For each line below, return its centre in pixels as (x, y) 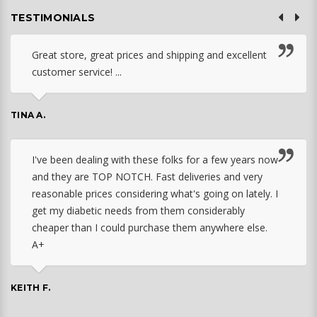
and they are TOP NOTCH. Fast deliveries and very (147, 176)
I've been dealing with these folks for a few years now (155, 159)
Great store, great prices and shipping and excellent (149, 54)
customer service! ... (77, 71)
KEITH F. (30, 287)
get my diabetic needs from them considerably (138, 210)
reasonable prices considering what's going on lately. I (155, 193)
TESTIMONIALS (53, 17)
